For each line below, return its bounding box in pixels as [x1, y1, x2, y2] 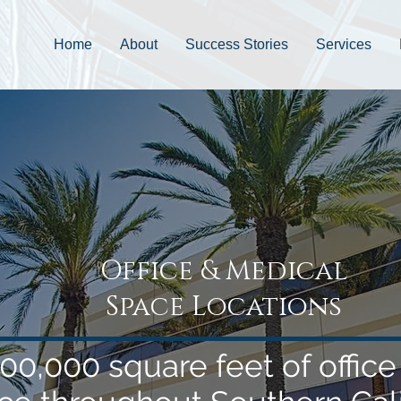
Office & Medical [99, 253, 348, 289]
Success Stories [185, 37, 288, 52]
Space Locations [106, 289, 342, 325]
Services [316, 37, 371, 52]
